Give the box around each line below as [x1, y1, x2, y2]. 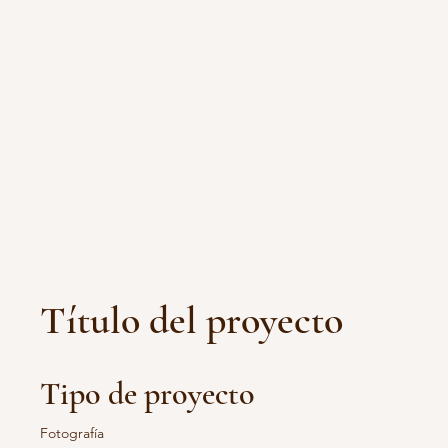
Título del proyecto [40, 296, 343, 344]
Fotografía [40, 424, 104, 442]
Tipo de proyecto [40, 374, 255, 413]
